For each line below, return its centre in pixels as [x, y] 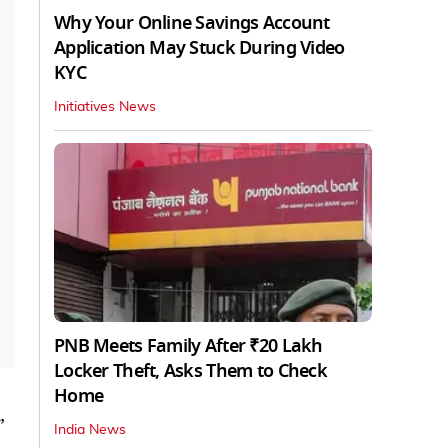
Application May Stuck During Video [199, 47]
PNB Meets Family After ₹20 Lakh [188, 345]
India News [90, 429]
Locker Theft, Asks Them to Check [190, 370]
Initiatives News [105, 106]
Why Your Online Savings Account [192, 22]
